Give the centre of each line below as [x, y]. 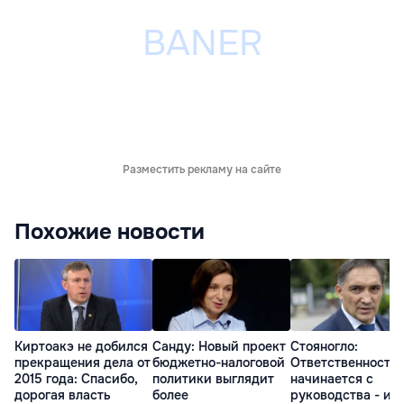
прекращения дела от [83, 363]
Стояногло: [324, 347]
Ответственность [344, 363]
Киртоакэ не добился [81, 347]
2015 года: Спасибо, [76, 379]
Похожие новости [110, 232]
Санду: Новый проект [219, 347]
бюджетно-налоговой [219, 363]
